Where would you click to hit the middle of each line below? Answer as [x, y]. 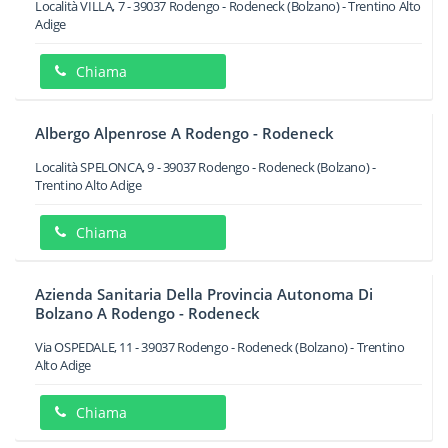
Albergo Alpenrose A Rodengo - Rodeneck [184, 133]
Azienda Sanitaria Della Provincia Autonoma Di [204, 294]
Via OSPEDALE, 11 [84, 347]
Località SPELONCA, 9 [94, 167]
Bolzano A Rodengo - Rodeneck [147, 313]
